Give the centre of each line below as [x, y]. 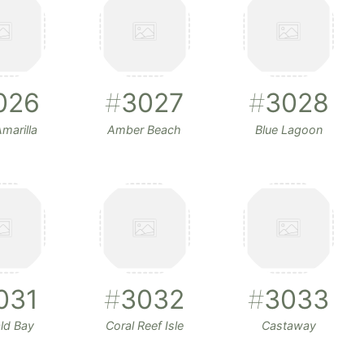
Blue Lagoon [288, 129]
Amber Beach [145, 129]
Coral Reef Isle [144, 325]
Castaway [288, 325]
